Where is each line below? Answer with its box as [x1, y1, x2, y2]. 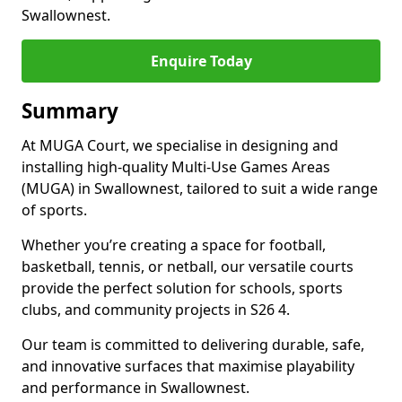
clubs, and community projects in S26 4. [22, 300, 290, 319]
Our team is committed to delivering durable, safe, [22, 335, 364, 354]
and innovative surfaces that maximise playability [22, 356, 354, 376]
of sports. [22, 200, 87, 220]
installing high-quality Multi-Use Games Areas [22, 157, 330, 177]
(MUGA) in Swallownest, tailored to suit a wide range [22, 179, 378, 198]
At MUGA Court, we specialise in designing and [22, 135, 338, 155]
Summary [22, 97, 118, 125]
